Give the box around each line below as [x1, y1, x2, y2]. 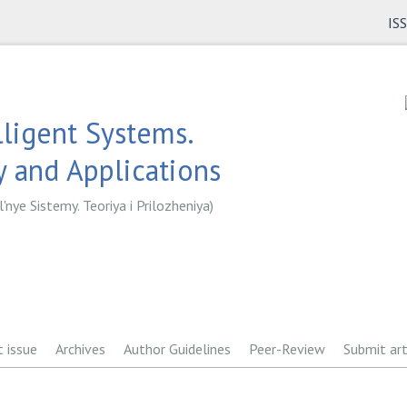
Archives [55, 340, 105, 358]
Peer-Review [249, 340, 325, 358]
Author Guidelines [124, 340, 231, 358]
